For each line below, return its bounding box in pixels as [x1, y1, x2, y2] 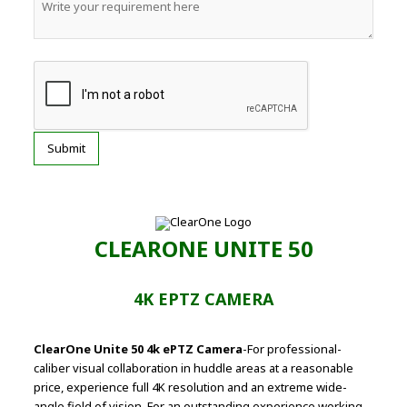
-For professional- [243, 341, 342, 358]
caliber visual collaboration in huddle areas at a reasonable [34, 360, 354, 377]
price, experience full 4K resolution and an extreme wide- [34, 379, 348, 396]
